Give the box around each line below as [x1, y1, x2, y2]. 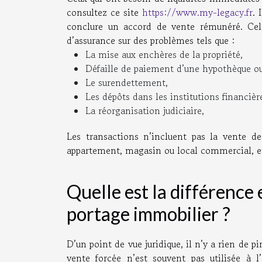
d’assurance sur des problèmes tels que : [67, 33, 235, 48]
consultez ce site [67, 5, 143, 20]
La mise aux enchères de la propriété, [85, 47, 243, 62]
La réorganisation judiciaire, [85, 104, 204, 118]
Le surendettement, [85, 75, 168, 90]
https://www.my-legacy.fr [142, 5, 253, 20]
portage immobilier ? [67, 202, 230, 226]
